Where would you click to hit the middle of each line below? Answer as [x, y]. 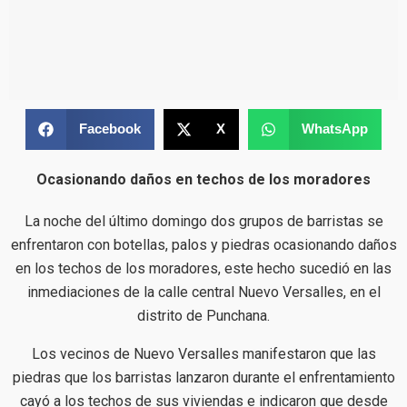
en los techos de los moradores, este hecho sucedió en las [203, 268]
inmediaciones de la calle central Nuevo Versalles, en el [203, 292]
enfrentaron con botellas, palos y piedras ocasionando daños [203, 244]
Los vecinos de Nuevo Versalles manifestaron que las [203, 353]
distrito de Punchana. [203, 315]
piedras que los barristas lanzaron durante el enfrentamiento [203, 377]
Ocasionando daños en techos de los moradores [203, 179]
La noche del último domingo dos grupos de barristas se [203, 221]
